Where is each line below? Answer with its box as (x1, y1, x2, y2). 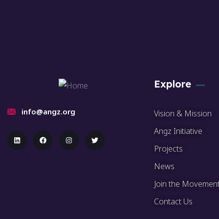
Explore (154, 78, 191, 90)
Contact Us (154, 196, 193, 207)
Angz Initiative (154, 126, 202, 137)
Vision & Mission (154, 108, 212, 119)
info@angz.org (22, 107, 76, 117)
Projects (154, 143, 183, 154)
